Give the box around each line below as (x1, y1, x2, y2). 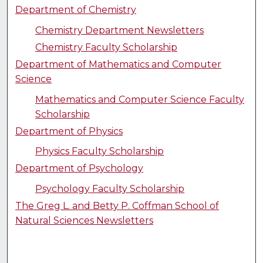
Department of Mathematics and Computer (15, 58, 222, 70)
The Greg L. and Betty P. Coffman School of (15, 200, 220, 212)
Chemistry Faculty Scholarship (35, 41, 178, 53)
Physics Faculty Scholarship (35, 146, 164, 157)
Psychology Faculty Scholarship (35, 183, 185, 195)
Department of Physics (15, 125, 123, 137)
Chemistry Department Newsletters (35, 24, 204, 36)
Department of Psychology (15, 163, 144, 174)
